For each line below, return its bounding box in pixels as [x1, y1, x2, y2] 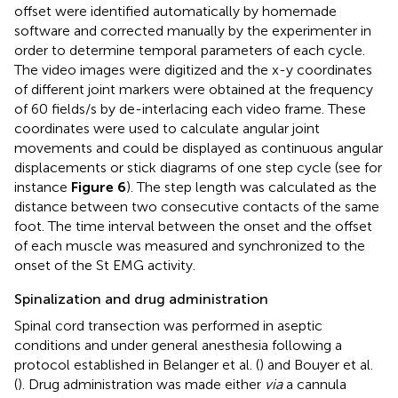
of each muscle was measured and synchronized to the [14, 237, 365, 255]
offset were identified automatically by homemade [14, 3, 337, 20]
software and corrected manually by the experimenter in [14, 22, 371, 40]
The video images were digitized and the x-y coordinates [14, 61, 372, 79]
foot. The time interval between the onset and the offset [14, 218, 372, 235]
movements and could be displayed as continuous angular [14, 139, 383, 157]
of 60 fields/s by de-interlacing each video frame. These [14, 100, 366, 118]
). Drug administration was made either [18, 376, 265, 394]
